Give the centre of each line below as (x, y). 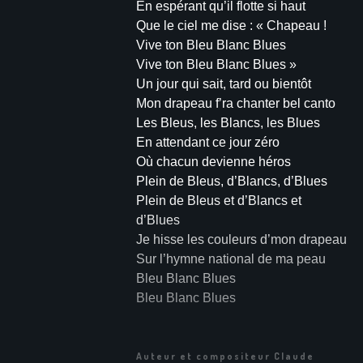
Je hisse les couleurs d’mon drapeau (241, 240)
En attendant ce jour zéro (207, 143)
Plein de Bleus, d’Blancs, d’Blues (231, 181)
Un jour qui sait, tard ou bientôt (223, 84)
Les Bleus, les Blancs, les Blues (228, 123)
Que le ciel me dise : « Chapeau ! (231, 26)
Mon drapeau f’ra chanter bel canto (235, 104)
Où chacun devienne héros (213, 162)
